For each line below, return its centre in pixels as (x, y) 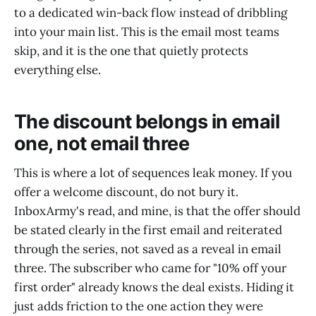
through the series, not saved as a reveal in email (148, 249)
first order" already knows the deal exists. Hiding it (154, 287)
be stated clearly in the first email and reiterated (148, 230)
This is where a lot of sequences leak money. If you (153, 173)
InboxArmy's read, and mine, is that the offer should (157, 211)
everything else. (57, 70)
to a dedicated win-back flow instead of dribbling (151, 13)
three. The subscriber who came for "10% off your (150, 268)
